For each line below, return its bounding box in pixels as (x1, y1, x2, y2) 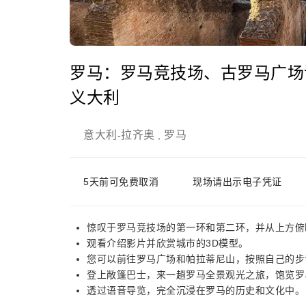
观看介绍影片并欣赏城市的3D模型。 (87, 238, 249, 249)
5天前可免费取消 (83, 176, 158, 187)
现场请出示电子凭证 (193, 176, 282, 187)
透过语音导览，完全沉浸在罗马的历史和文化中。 (87, 285, 305, 296)
